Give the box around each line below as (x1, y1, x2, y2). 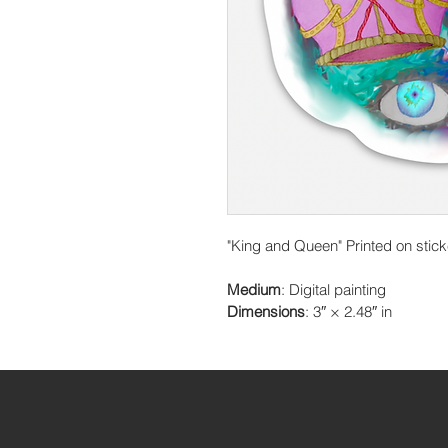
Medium (227, 280, 281, 299)
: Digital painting (281, 280, 386, 299)
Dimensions (227, 302, 305, 321)
